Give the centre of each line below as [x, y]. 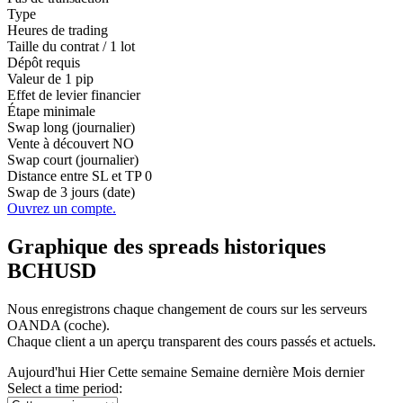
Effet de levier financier [74, 95]
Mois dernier [328, 372]
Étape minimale [51, 112]
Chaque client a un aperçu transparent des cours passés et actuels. [192, 342]
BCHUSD [52, 271]
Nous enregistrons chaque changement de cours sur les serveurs [187, 309]
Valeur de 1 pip [50, 79]
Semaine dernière [242, 372]
